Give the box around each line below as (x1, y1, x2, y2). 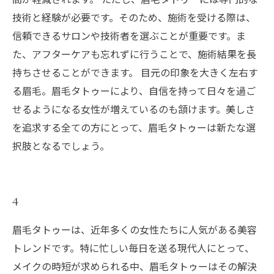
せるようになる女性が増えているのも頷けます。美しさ (12, 102, 255, 116)
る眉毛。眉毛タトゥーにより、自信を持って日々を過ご (12, 83, 256, 98)
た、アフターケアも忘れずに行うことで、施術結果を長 (12, 46, 256, 61)
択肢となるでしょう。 (12, 138, 109, 153)
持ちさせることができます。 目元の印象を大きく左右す (12, 65, 258, 80)
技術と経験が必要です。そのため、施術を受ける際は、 (12, 10, 256, 24)
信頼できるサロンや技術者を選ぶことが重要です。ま (12, 28, 246, 43)
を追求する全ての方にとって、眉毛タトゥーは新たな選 (12, 120, 256, 135)
